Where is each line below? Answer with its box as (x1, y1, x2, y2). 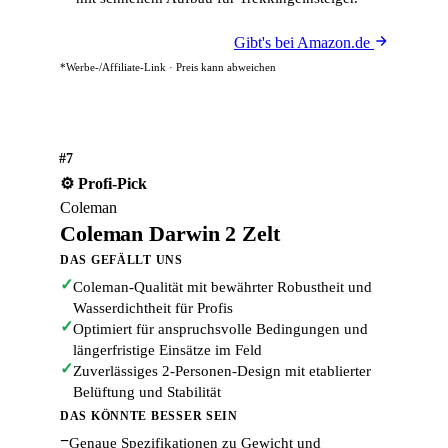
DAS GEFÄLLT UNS (60, 253, 183, 267)
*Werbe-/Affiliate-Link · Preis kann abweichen (60, 61, 276, 73)
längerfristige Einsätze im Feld (73, 342, 262, 358)
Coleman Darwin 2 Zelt (60, 221, 280, 246)
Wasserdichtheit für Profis (73, 300, 233, 316)
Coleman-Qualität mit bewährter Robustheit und (73, 279, 372, 295)
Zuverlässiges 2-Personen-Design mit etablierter (73, 363, 371, 379)
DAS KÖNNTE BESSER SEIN (60, 409, 238, 423)
